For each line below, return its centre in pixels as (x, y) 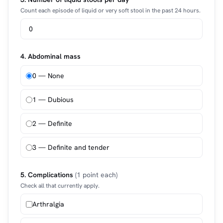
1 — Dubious (53, 100)
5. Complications (48, 175)
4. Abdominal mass (51, 56)
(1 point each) (96, 175)
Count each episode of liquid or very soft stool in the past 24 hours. (111, 10)
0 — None (48, 76)
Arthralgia (48, 204)
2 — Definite (52, 123)
